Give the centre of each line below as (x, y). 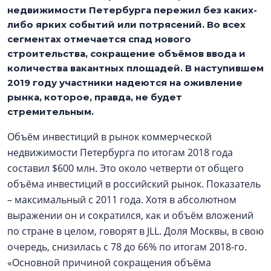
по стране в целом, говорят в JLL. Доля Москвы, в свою (135, 231)
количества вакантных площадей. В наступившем (135, 68)
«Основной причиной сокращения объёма (109, 263)
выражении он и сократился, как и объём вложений (130, 215)
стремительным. (52, 112)
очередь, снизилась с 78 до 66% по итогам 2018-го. (127, 247)
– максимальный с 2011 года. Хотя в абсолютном (122, 200)
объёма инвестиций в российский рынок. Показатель (134, 184)
